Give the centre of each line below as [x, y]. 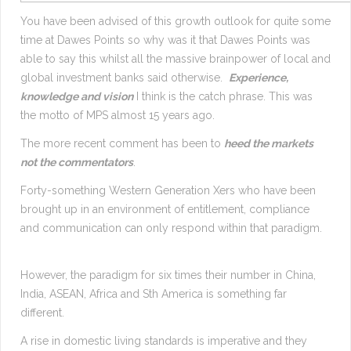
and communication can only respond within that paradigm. [173, 228]
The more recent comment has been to [122, 144]
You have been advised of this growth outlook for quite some [175, 22]
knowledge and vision [77, 97]
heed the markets [269, 144]
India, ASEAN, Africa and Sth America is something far [154, 294]
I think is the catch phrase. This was [223, 97]
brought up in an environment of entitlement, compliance [165, 210]
